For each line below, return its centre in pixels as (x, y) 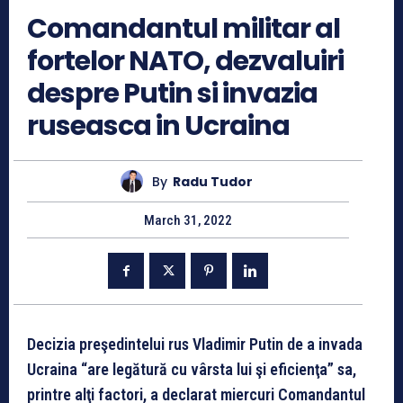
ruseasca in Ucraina (158, 126)
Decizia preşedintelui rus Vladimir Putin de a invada (195, 345)
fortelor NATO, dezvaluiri (185, 61)
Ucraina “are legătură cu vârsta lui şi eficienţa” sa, (192, 370)
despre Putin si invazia (172, 94)
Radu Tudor (213, 181)
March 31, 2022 (188, 221)
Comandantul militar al (184, 29)
